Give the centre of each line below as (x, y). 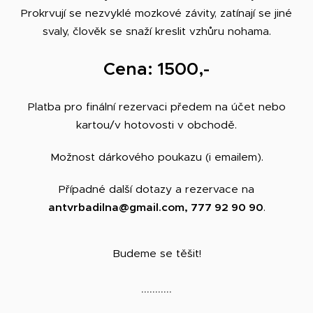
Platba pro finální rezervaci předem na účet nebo (156, 106)
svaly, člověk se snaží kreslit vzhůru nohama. (156, 31)
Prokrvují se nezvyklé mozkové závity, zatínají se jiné (156, 13)
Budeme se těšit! (156, 253)
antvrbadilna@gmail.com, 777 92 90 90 (155, 207)
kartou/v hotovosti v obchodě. (156, 124)
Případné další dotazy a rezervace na (156, 189)
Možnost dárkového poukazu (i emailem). (156, 156)
